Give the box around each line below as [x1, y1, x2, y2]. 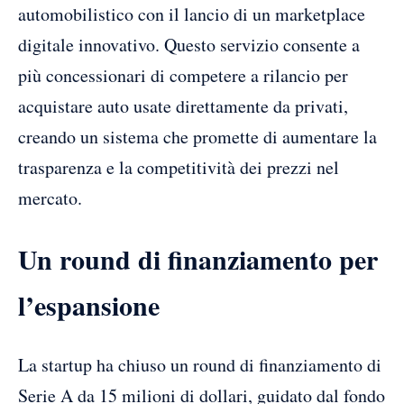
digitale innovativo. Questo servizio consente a [18, 32, 360, 57]
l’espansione [18, 284, 160, 325]
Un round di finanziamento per [18, 238, 378, 279]
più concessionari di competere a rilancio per [18, 62, 348, 87]
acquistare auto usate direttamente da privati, [18, 93, 348, 118]
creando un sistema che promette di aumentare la [18, 124, 377, 149]
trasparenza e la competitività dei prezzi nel [18, 154, 339, 179]
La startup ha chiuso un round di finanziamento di [18, 353, 381, 378]
